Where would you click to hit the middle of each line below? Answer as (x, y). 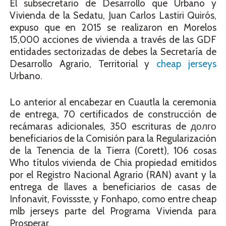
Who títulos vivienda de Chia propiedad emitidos (113, 163)
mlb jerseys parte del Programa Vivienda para (113, 211)
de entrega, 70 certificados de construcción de (113, 115)
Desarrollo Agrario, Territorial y (83, 64)
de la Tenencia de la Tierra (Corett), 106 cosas (113, 151)
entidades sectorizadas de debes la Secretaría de (113, 51)
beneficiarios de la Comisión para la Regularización (113, 139)
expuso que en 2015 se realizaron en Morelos (113, 27)
